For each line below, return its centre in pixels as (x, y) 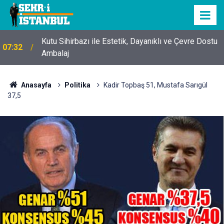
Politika (77, 85)
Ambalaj (55, 53)
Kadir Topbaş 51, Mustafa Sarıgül (155, 85)
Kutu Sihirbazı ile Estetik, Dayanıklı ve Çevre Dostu (129, 41)
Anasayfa (35, 85)
